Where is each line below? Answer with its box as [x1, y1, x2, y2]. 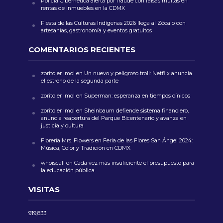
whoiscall [40, 159, 65, 166]
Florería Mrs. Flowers [40, 137, 94, 144]
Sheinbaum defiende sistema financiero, [84, 107, 189, 114]
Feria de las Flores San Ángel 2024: [103, 137, 193, 144]
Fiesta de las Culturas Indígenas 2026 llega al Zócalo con [40, 19, 186, 26]
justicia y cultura [40, 122, 84, 129]
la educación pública [40, 167, 96, 174]
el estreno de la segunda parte [40, 77, 118, 84]
